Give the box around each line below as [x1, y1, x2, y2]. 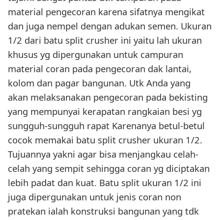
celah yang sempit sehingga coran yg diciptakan [8, 162, 210, 175]
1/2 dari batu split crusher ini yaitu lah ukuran [8, 34, 202, 47]
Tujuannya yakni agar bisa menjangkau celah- [8, 148, 198, 161]
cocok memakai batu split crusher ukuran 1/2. [8, 134, 202, 146]
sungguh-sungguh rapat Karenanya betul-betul [8, 119, 205, 132]
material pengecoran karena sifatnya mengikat [8, 5, 205, 18]
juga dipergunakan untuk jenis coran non [8, 191, 181, 203]
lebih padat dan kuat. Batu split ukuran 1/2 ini [8, 176, 201, 189]
